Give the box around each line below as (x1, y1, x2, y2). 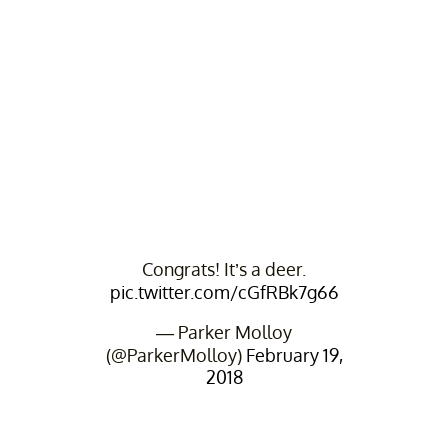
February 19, (245, 343, 343, 366)
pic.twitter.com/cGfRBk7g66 (109, 280, 339, 303)
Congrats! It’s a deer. (142, 257, 306, 280)
